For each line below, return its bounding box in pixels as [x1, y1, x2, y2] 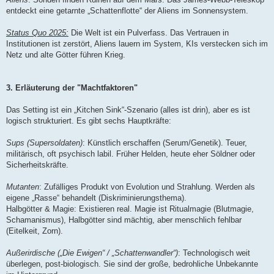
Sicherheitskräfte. [6, 160, 68, 169]
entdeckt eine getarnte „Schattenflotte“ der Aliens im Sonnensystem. [6, 6, 248, 15]
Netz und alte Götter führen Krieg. [6, 50, 125, 59]
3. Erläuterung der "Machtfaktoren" [6, 83, 138, 92]
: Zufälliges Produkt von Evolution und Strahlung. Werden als [39, 182, 255, 191]
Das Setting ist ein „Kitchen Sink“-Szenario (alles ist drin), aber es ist [6, 105, 250, 114]
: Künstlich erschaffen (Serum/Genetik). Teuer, [83, 138, 247, 147]
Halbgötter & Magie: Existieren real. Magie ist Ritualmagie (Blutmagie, [6, 204, 254, 213]
